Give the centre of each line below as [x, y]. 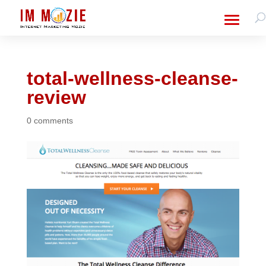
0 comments [50, 121]
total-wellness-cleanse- [132, 78]
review [56, 97]
